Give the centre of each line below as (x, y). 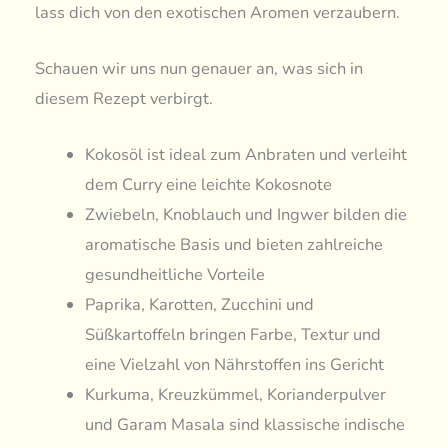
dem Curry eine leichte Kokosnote (208, 185)
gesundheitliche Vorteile (174, 275)
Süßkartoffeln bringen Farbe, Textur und (232, 335)
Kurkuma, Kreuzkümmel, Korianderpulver (235, 395)
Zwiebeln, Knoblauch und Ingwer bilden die (245, 215)
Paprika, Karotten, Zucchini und (199, 305)
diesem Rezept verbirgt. (124, 98)
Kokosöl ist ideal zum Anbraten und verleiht (245, 155)
